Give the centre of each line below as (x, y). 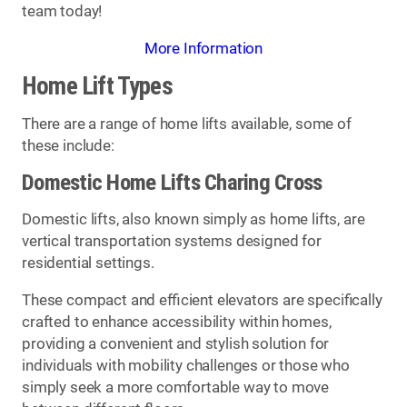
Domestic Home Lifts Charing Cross (172, 183)
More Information (203, 48)
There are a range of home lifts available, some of (187, 124)
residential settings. (88, 263)
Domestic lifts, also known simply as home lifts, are (194, 219)
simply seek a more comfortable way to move (176, 387)
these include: (68, 145)
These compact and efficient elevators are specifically (202, 300)
